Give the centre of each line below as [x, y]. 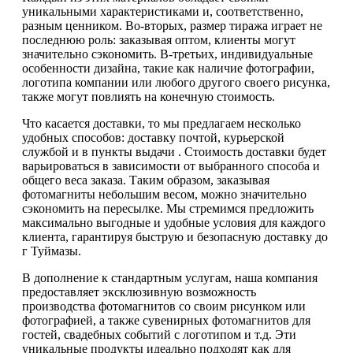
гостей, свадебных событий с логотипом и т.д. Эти [159, 334]
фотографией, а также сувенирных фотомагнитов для [166, 320]
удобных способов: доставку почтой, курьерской [153, 137]
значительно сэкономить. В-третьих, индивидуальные [167, 54]
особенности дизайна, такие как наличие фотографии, [168, 68]
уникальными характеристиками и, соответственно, [163, 11]
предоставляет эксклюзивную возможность [139, 292]
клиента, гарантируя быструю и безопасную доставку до [175, 236]
